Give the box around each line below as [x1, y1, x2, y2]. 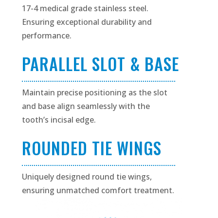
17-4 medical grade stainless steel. [21, 3, 148, 14]
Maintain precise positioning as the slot [21, 87, 167, 98]
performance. [21, 30, 72, 41]
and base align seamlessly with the [21, 101, 150, 112]
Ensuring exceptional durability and [21, 17, 152, 28]
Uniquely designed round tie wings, [21, 171, 152, 182]
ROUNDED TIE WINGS [21, 135, 162, 161]
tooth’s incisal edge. [21, 114, 96, 126]
